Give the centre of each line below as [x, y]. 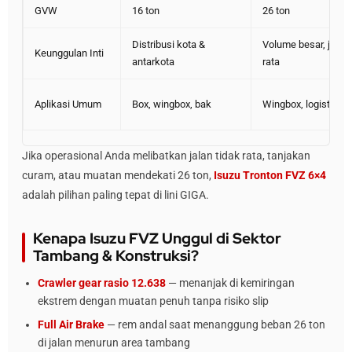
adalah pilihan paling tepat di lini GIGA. [115, 195]
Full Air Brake [71, 324]
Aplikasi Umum [68, 104]
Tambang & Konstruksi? [116, 256]
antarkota [153, 61]
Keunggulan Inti [69, 53]
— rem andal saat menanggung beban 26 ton [215, 324]
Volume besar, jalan [306, 44]
